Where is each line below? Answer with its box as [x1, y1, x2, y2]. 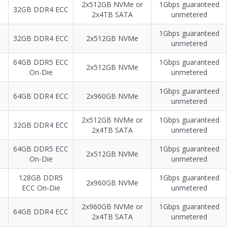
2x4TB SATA [92, 212, 133, 222]
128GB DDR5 [19, 173, 63, 183]
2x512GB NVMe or [82, 115, 143, 125]
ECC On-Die [21, 183, 60, 193]
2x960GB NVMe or [82, 202, 143, 212]
